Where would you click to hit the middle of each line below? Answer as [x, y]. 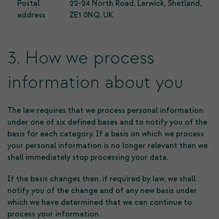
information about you [95, 83]
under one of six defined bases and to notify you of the [107, 122]
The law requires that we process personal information [105, 110]
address [31, 15]
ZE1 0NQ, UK [91, 15]
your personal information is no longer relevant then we [108, 146]
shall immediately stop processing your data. [88, 157]
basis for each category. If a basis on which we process [106, 134]
